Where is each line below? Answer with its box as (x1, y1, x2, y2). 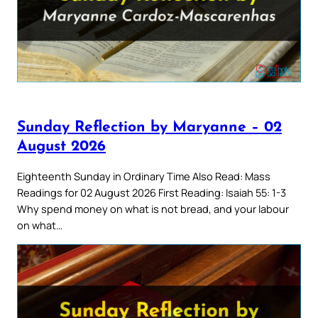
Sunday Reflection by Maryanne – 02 (17, 119, 282, 135)
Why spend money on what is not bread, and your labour (17, 202, 289, 216)
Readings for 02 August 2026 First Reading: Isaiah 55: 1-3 (17, 185, 286, 200)
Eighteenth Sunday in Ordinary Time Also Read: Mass (17, 169, 270, 184)
